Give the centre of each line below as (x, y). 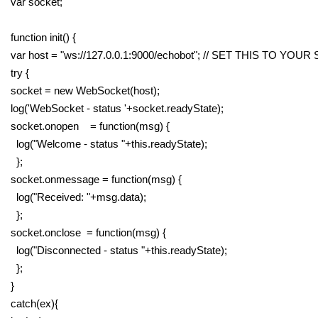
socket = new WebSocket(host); (85, 91)
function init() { (43, 37)
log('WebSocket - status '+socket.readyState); (117, 108)
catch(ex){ (34, 303)
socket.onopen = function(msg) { (90, 126)
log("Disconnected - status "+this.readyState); (119, 250)
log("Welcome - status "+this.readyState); (109, 144)
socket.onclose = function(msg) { (88, 232)
